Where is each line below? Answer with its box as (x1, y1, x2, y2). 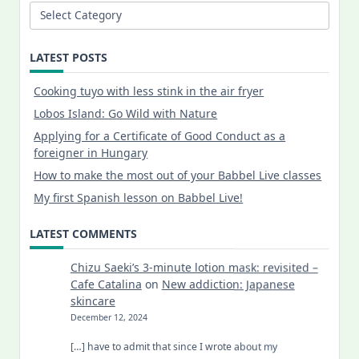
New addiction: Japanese (161, 276, 295, 292)
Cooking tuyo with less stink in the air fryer (34, 83, 264, 99)
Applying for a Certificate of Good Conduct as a (34, 128, 286, 144)
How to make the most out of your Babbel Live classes (34, 167, 322, 184)
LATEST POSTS (30, 50, 107, 66)
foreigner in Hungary (34, 145, 148, 161)
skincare (70, 293, 115, 309)
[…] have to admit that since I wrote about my (70, 340, 277, 354)
